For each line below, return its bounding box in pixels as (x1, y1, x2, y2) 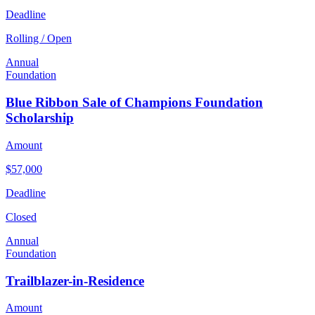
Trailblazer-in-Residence (6, 273, 144, 288)
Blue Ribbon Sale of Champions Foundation (6, 95, 263, 110)
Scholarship (6, 110, 74, 126)
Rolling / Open (6, 32, 72, 45)
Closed (6, 210, 37, 223)
